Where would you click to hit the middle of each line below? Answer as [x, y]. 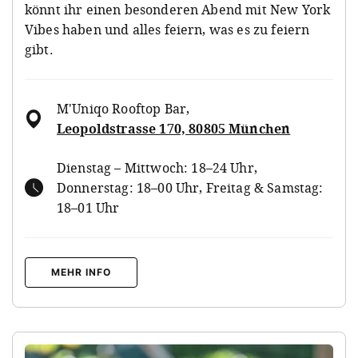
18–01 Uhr [88, 207]
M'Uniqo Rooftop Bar [122, 108]
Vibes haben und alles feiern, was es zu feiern [167, 29]
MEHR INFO [81, 272]
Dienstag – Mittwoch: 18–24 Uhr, [157, 167]
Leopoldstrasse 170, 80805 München [174, 128]
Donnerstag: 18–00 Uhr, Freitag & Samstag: [190, 187]
